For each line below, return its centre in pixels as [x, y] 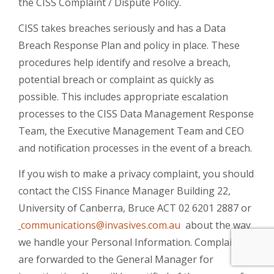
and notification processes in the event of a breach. [135, 148]
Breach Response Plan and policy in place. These [129, 45]
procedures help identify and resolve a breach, [124, 62]
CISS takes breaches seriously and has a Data [122, 28]
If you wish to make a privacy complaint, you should [136, 174]
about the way [216, 225]
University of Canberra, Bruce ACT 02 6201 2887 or [135, 208]
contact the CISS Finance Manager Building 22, [124, 191]
